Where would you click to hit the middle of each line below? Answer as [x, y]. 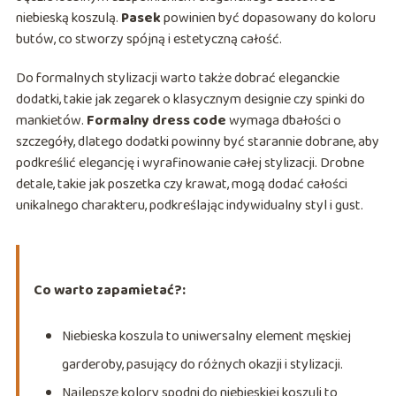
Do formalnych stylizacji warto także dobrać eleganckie [177, 79]
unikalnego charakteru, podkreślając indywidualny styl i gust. [189, 206]
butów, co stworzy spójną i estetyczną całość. [148, 40]
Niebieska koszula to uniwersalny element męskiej [206, 337]
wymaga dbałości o [283, 121]
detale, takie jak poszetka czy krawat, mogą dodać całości [181, 185]
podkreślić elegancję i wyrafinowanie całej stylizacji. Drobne [190, 164]
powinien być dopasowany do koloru [268, 19]
